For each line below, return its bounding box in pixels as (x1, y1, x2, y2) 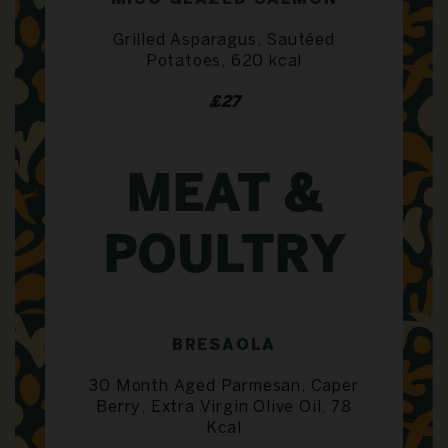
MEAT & (126, 174, 322, 221)
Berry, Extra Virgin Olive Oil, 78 (96, 399, 352, 415)
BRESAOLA (172, 337, 276, 353)
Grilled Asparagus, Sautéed (113, 32, 335, 48)
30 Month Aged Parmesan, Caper (89, 378, 359, 394)
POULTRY (102, 235, 346, 282)
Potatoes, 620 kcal (145, 53, 303, 69)
